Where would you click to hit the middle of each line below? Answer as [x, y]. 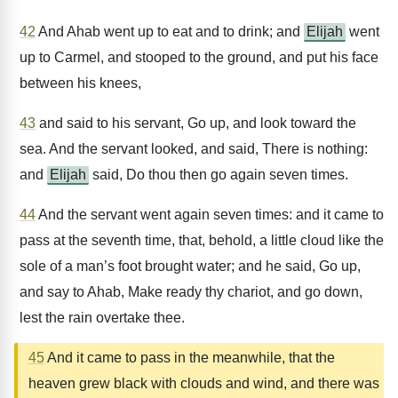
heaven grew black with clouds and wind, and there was [204, 383]
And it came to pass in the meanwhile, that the [190, 358]
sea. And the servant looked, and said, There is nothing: [194, 149]
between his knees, [80, 83]
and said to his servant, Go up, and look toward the [196, 123]
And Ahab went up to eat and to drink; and [170, 32]
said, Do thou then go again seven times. [219, 175]
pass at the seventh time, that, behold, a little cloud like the [202, 240]
